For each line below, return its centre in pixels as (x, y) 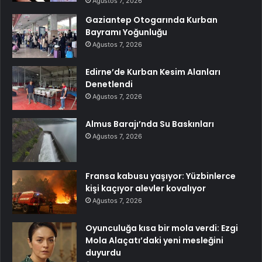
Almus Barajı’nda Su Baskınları (150, 124)
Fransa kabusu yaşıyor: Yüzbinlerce (161, 176)
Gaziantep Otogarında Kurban (151, 20)
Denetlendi (109, 84)
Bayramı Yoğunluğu (126, 32)
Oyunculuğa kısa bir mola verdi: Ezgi (162, 228)
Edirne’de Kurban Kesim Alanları (153, 72)
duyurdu (103, 252)
